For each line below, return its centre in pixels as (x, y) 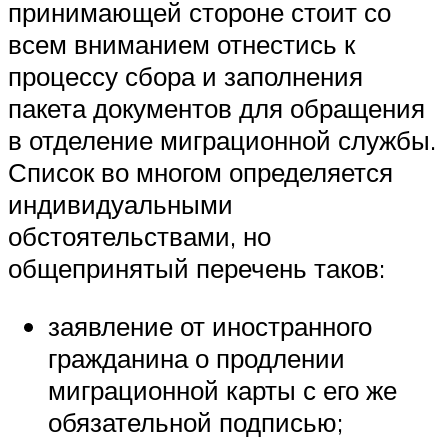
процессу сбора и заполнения (185, 76)
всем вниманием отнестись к (181, 44)
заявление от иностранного (210, 325)
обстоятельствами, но (139, 236)
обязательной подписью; (195, 421)
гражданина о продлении (196, 357)
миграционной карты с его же (222, 389)
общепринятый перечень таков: (196, 268)
